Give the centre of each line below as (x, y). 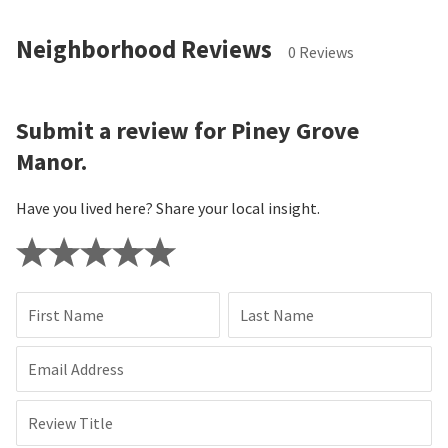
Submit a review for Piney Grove (187, 131)
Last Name (277, 315)
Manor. (51, 162)
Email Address (76, 369)
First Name (66, 315)
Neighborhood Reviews (144, 49)
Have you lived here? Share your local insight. (168, 208)
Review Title (70, 423)
